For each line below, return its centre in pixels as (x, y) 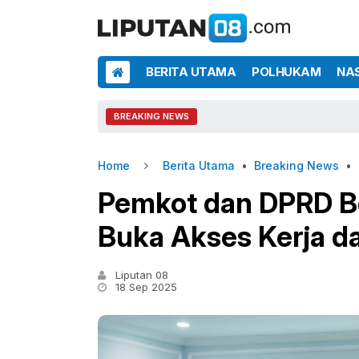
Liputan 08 (140, 275)
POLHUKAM (286, 72)
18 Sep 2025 (145, 287)
